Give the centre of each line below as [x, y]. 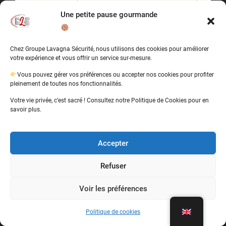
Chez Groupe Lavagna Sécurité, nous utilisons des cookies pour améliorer [109, 49]
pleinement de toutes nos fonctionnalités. [66, 84]
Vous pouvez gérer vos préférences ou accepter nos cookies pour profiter [115, 75]
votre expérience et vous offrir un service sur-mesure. [81, 58]
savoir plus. [26, 109]
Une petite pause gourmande [109, 15]
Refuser [113, 166]
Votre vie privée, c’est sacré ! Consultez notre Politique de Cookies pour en [109, 100]
